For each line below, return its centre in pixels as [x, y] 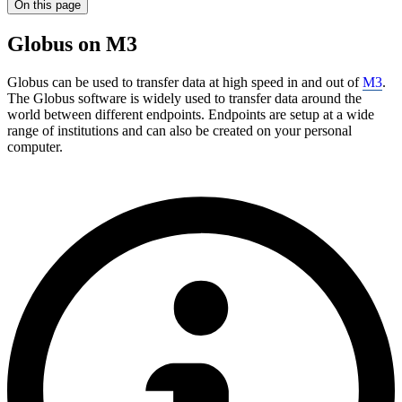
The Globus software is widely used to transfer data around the [184, 98]
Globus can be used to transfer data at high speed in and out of [185, 82]
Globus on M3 [72, 44]
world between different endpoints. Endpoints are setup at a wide [191, 114]
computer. [35, 146]
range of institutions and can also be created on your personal [179, 130]
